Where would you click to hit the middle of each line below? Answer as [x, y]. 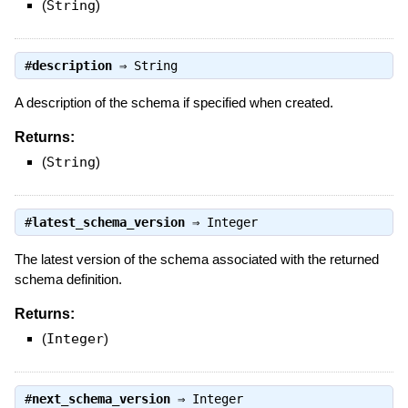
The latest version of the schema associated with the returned [196, 259]
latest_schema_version [108, 222]
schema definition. [68, 279]
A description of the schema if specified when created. [173, 102]
